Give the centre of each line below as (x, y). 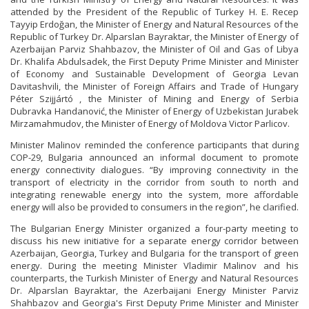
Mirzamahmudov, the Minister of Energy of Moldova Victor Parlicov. (150, 124)
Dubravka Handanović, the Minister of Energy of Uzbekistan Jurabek (154, 111)
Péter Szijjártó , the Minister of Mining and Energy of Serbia (154, 99)
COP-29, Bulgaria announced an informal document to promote (154, 158)
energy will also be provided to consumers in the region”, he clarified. (154, 207)
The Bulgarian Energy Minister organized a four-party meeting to (154, 229)
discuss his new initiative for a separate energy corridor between (154, 241)
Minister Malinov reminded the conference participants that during (154, 145)
